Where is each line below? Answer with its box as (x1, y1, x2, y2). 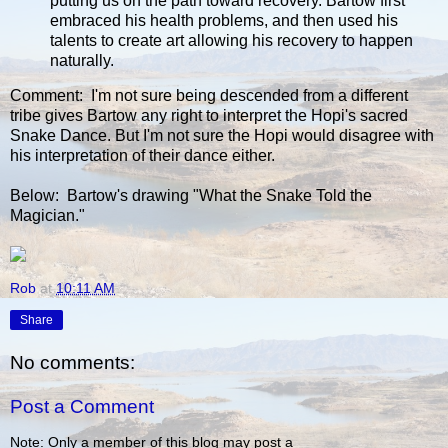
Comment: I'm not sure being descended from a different (10, 87, 408, 105)
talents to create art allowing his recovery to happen (50, 31, 413, 49)
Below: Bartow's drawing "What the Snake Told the (10, 187, 372, 205)
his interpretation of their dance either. (10, 147, 275, 165)
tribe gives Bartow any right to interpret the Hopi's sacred (10, 107, 408, 125)
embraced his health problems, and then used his (50, 11, 398, 29)
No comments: (10, 352, 135, 374)
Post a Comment (10, 395, 154, 417)
